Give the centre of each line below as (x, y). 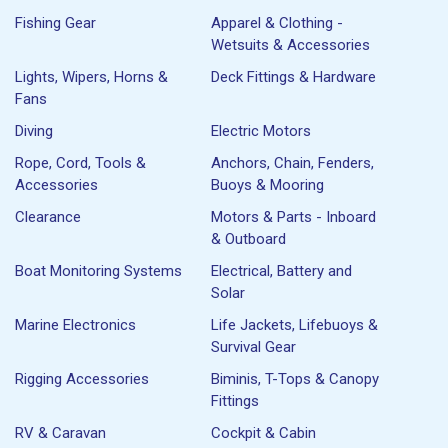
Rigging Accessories (82, 378)
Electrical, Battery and (282, 270)
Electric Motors (261, 130)
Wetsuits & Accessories (291, 44)
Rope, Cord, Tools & (80, 162)
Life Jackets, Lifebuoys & (295, 324)
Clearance (48, 216)
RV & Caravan (60, 432)
